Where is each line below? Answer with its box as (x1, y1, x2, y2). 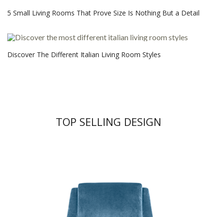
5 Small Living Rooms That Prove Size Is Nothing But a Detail (7, 8, 200, 18)
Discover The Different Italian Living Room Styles (7, 49, 161, 59)
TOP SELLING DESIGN (56, 114, 161, 129)
